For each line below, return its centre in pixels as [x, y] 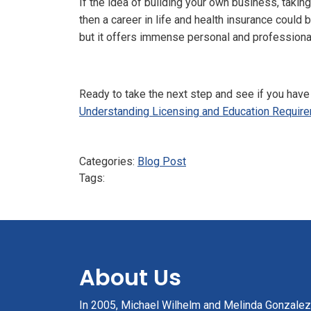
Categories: [107, 161]
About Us [130, 277]
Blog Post [162, 161]
